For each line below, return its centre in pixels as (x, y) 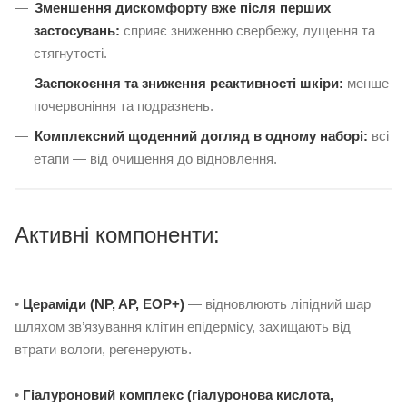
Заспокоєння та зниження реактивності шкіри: (189, 83)
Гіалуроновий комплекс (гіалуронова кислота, (178, 394)
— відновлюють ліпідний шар (279, 303)
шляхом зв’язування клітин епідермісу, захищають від (183, 326)
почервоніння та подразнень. (124, 105)
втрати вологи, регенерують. (103, 349)
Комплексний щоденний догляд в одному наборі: (201, 135)
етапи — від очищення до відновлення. (155, 158)
